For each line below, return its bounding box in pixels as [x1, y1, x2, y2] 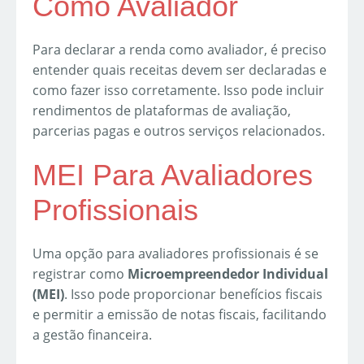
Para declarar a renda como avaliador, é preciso [32, 41, 327, 59]
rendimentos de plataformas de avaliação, [32, 102, 291, 120]
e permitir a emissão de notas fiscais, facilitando [32, 305, 327, 324]
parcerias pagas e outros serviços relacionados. [32, 122, 325, 141]
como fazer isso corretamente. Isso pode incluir [32, 81, 324, 100]
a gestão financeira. [32, 326, 152, 344]
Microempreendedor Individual [128, 265, 328, 284]
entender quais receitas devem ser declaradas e [32, 61, 327, 80]
